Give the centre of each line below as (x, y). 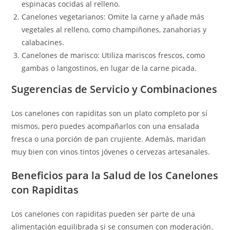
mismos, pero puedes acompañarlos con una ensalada (106, 126)
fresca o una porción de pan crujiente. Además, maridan (109, 139)
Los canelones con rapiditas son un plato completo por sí (110, 113)
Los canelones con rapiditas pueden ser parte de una (103, 214)
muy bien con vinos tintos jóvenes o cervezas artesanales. (111, 152)
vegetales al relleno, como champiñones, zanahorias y (114, 30)
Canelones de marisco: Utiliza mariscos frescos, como (113, 55)
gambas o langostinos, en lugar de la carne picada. (109, 68)
